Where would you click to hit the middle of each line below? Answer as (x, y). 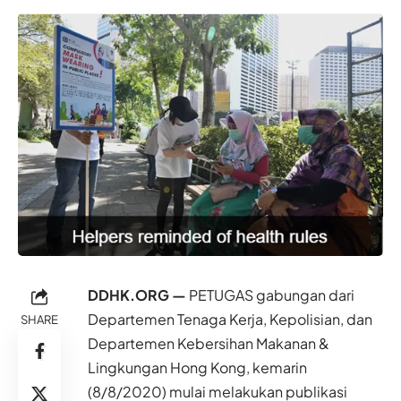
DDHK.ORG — (137, 295)
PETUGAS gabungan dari (270, 295)
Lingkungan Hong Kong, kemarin (197, 368)
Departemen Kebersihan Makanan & (209, 344)
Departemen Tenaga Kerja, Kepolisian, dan (230, 320)
